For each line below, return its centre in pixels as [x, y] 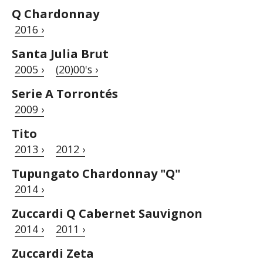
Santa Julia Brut [60, 54]
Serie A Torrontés [65, 94]
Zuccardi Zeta [53, 254]
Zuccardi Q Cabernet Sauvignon [107, 214]
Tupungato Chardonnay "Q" [96, 174]
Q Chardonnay [55, 14]
